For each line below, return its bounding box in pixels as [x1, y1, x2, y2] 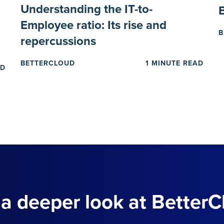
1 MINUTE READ [145, 58, 204, 67]
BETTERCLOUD [20, 58, 75, 67]
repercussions [20, 33, 96, 48]
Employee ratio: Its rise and [20, 17, 166, 32]
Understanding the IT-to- [20, 1, 152, 16]
